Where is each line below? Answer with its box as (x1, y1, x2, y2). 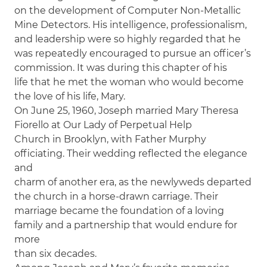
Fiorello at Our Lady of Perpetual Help (14, 119, 193, 131)
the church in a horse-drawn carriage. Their (14, 190, 219, 202)
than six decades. (14, 247, 97, 259)
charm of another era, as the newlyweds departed (14, 176, 252, 188)
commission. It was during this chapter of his (14, 61, 228, 73)
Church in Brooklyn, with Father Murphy (14, 133, 207, 145)
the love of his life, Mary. (14, 90, 126, 102)
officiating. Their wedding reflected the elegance (14, 147, 248, 159)
